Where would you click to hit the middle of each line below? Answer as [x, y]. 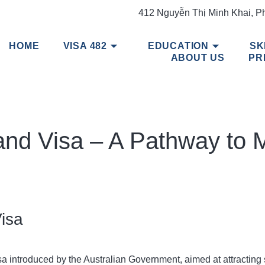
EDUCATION [178, 46]
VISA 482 [85, 46]
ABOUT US [198, 58]
